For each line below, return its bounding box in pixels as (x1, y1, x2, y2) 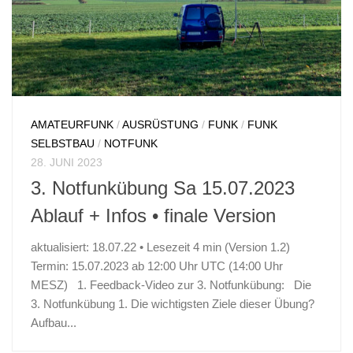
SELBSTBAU (31, 136, 95, 150)
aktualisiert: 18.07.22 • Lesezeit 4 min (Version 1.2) (31, 240, 290, 255)
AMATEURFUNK (31, 117, 113, 131)
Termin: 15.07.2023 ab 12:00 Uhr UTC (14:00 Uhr (31, 259, 283, 273)
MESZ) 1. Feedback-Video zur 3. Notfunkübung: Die (31, 278, 311, 292)
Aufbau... (31, 316, 76, 330)
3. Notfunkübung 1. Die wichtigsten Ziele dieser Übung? (31, 297, 314, 311)
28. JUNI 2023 (31, 155, 102, 169)
